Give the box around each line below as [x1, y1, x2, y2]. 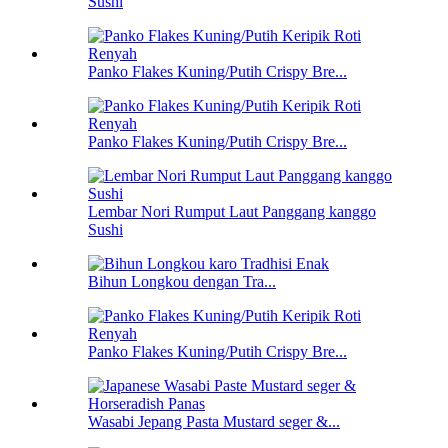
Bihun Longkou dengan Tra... [88, 273, 276, 291]
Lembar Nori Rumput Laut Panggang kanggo [88, 203, 376, 221]
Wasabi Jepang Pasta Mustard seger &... [88, 413, 340, 431]
